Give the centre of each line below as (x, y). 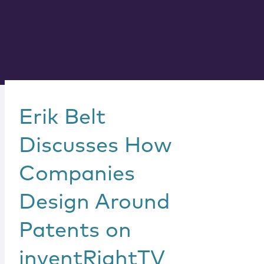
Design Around (94, 203)
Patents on (75, 231)
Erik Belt (62, 118)
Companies (77, 174)
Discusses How (95, 146)
